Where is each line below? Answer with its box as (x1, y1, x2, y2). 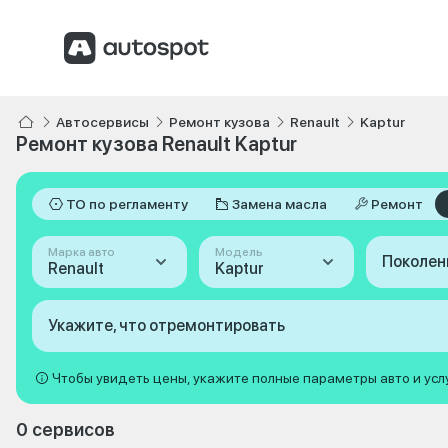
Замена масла (232, 196, 327, 212)
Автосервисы (56, 114, 149, 130)
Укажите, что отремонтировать (48, 316, 285, 335)
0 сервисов (16, 419, 115, 440)
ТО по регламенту (66, 196, 188, 212)
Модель (214, 245, 263, 259)
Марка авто (48, 245, 115, 259)
